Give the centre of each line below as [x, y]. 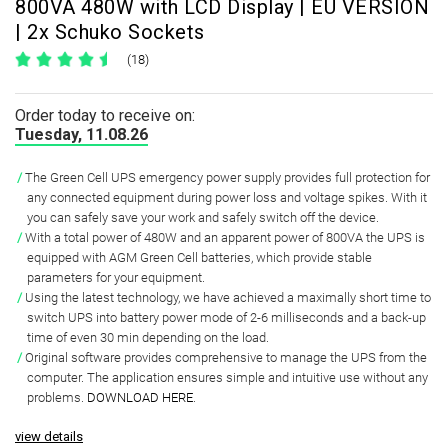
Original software [73, 357]
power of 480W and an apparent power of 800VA [227, 237]
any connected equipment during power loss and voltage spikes [206, 197]
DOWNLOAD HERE [140, 397]
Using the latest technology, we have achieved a [161, 297]
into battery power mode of [171, 317]
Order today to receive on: [105, 115]
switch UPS [60, 317]
